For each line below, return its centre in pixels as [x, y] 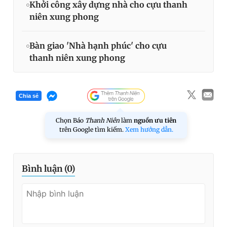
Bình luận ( [44, 168]
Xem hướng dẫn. [149, 129]
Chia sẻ [29, 96]
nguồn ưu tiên [155, 120]
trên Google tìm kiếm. [92, 129]
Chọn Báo [70, 120]
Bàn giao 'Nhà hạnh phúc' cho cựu [98, 45]
